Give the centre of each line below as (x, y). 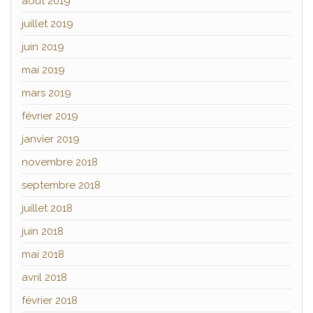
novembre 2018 (60, 162)
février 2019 (50, 116)
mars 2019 (46, 93)
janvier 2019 (51, 139)
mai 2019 (43, 70)
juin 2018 (43, 232)
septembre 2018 (61, 185)
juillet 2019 (48, 24)
